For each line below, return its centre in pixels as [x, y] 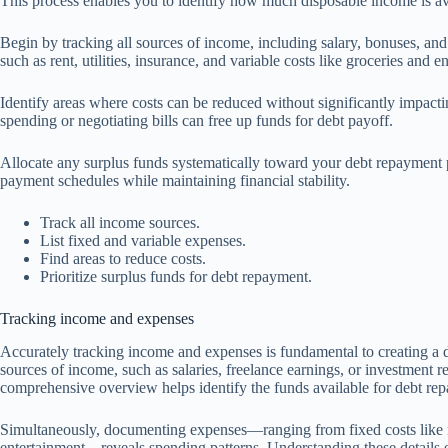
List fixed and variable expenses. [143, 240]
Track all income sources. [120, 222]
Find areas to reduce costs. [123, 258]
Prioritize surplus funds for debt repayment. [176, 276]
